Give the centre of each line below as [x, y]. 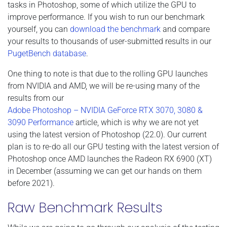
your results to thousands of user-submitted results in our [109, 41]
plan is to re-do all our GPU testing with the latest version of [113, 146]
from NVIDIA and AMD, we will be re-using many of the [104, 86]
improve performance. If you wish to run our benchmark [106, 17]
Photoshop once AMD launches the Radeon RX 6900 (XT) [110, 159]
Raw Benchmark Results [85, 207]
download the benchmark [115, 29]
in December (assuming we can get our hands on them [105, 171]
